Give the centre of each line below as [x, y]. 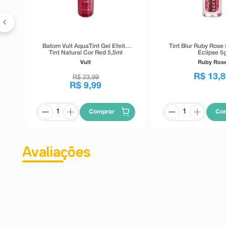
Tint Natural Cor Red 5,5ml [86, 52]
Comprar [102, 111]
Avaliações [56, 153]
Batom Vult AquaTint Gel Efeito [86, 46]
